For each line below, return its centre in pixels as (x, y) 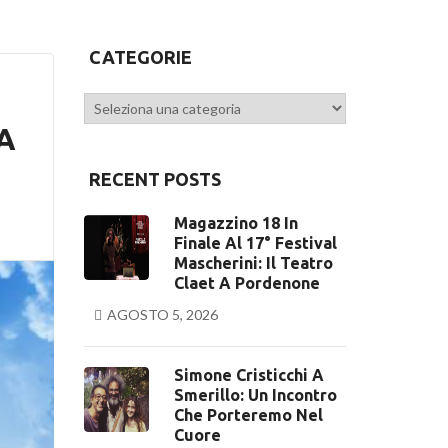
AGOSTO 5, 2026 (162, 314)
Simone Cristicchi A (248, 375)
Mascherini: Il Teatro (253, 263)
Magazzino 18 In (235, 223)
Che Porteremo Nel (248, 415)
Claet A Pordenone (246, 283)
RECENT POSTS (154, 179)
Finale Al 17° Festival (255, 243)
